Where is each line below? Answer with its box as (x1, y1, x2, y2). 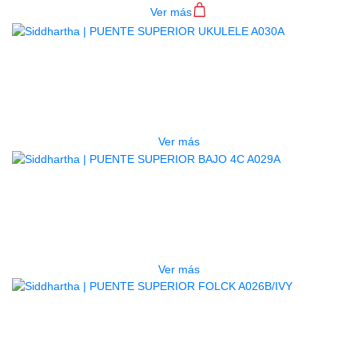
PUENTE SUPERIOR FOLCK (47, 325, 311, 348)
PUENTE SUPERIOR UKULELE (34, 54, 324, 77)
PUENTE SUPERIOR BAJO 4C (38, 181, 320, 204)
